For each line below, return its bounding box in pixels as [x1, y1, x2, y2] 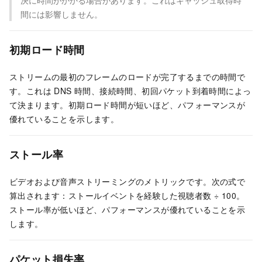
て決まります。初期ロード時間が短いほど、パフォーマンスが [9, 99, 246, 111]
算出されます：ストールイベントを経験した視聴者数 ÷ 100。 [9, 189, 245, 202]
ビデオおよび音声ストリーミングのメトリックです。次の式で [9, 175, 246, 188]
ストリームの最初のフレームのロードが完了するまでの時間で [9, 71, 246, 83]
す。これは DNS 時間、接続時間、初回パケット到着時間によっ [9, 85, 251, 97]
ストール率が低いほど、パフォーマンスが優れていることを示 [9, 204, 246, 216]
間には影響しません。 [20, 8, 102, 20]
